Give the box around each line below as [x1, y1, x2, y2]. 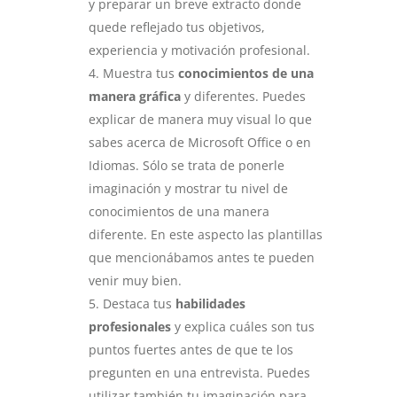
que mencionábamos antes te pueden [88, 249, 315, 266]
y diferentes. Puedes [180, 88, 306, 105]
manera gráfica [88, 88, 181, 105]
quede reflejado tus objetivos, [88, 19, 265, 35]
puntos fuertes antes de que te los [88, 341, 293, 358]
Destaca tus [102, 295, 175, 312]
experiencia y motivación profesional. [88, 42, 310, 58]
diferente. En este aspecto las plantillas [88, 226, 323, 243]
